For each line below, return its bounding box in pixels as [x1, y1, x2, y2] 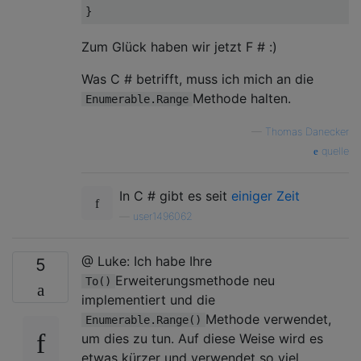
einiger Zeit [231, 187, 300, 204]
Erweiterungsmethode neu [115, 272, 275, 288]
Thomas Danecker [265, 125, 349, 138]
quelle [318, 144, 349, 157]
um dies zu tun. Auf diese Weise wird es [81, 330, 323, 346]
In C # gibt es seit [119, 187, 231, 204]
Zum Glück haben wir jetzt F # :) [81, 38, 277, 55]
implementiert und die [81, 291, 215, 308]
